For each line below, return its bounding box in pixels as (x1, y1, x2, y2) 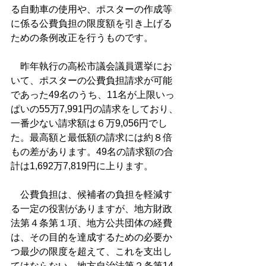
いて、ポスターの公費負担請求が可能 (11, 75, 172, 85)
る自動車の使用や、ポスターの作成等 (11, 4, 172, 14)
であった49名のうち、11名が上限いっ (11, 90, 175, 100)
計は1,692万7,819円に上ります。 (11, 161, 153, 171)
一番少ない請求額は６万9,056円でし (11, 118, 167, 128)
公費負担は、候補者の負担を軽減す (11, 189, 172, 199)
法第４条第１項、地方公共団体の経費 (11, 218, 172, 228)
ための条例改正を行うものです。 (11, 33, 153, 43)
